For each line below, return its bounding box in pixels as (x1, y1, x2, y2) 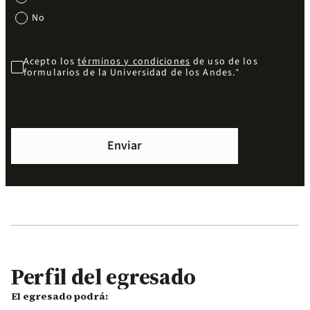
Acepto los (24, 54, 78, 69)
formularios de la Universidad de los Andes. (24, 65, 236, 80)
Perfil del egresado (11, 261, 196, 292)
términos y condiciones (77, 54, 190, 69)
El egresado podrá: (11, 289, 108, 303)
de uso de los (190, 54, 258, 69)
